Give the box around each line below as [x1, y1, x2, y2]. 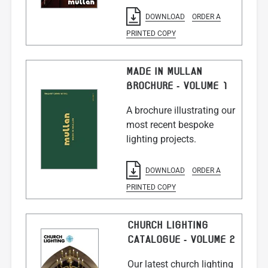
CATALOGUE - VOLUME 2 [127, 234, 235, 246]
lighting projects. [126, 133, 196, 145]
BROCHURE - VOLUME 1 [126, 80, 228, 92]
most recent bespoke [126, 118, 214, 130]
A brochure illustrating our [126, 104, 235, 116]
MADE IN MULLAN [126, 66, 202, 78]
